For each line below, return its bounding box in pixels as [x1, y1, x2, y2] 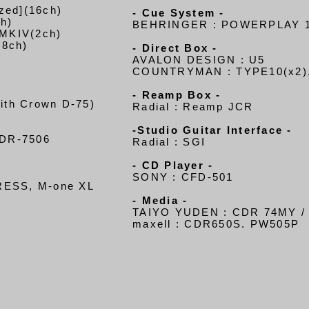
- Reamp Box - [132, 89, 221, 101]
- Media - [132, 195, 188, 206]
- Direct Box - [132, 42, 218, 54]
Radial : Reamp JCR [132, 101, 254, 112]
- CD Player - [132, 159, 214, 171]
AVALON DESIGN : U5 [132, 54, 266, 66]
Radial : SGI [132, 136, 206, 148]
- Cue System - [132, 7, 225, 19]
